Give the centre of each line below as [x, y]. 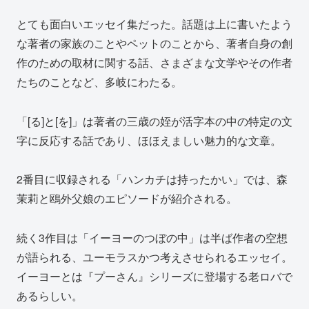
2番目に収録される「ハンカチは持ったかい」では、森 [152, 179]
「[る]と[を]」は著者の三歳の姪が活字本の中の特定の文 [154, 121]
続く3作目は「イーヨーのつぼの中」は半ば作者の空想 [152, 238]
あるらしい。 [50, 296]
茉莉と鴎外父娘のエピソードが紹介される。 [127, 199]
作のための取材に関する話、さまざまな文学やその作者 [154, 62]
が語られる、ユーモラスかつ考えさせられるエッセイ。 [154, 257]
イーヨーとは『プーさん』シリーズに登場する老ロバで [154, 277]
